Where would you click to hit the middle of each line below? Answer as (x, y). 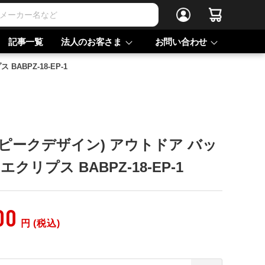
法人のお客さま (91, 41)
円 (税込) (40, 223)
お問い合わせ (181, 41)
